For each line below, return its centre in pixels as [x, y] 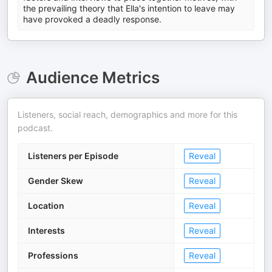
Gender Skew [56, 181]
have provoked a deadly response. [92, 19]
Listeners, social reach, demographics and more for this [127, 114]
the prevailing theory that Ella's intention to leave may [129, 8]
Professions [53, 255]
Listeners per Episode [73, 156]
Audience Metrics [93, 77]
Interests [46, 230]
